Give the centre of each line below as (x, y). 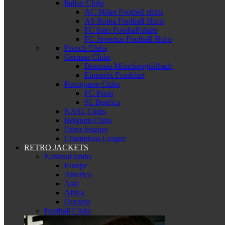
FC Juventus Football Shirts (128, 39)
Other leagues (86, 129)
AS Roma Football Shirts (124, 21)
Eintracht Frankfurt (115, 75)
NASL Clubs (85, 111)
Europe (76, 165)
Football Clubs (68, 211)
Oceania (77, 202)
